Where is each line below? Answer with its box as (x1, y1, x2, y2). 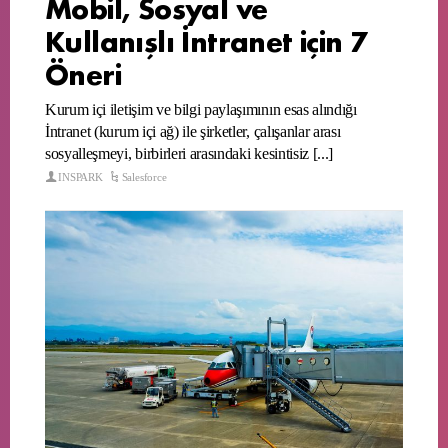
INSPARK (58, 171, 103, 184)
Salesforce (121, 171, 167, 184)
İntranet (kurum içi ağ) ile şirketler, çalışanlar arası (45, 123, 341, 141)
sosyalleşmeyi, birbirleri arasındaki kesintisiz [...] (45, 145, 334, 163)
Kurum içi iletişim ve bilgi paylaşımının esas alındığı (45, 101, 357, 119)
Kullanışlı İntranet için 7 (45, 19, 368, 61)
